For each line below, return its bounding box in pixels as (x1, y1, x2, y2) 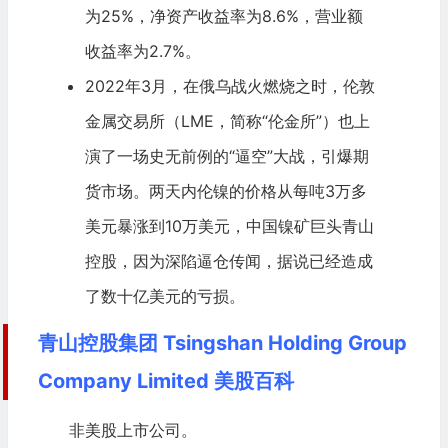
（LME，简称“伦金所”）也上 (164, 110, 370, 131)
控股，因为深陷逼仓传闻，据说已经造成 (84, 250, 373, 271)
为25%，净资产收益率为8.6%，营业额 (84, 5, 363, 26)
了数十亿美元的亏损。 (84, 285, 245, 306)
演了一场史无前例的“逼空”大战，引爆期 (84, 145, 369, 166)
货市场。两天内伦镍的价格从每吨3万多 (84, 180, 367, 201)
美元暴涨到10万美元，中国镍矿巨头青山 (84, 215, 374, 236)
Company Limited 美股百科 (37, 368, 294, 393)
